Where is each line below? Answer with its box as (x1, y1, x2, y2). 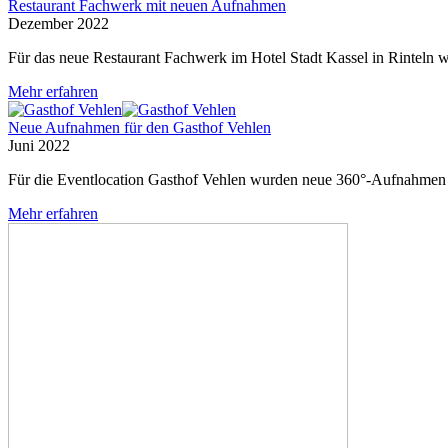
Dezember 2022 (8, 14, 109, 32)
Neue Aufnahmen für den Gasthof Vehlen (8, 118, 271, 136)
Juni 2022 (8, 136, 70, 154)
